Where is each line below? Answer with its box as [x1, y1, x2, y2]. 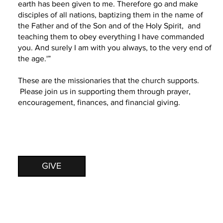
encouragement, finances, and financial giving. [17, 98, 180, 107]
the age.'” [17, 54, 51, 63]
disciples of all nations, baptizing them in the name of [17, 10, 203, 19]
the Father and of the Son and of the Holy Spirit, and [17, 21, 201, 30]
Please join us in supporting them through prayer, [17, 87, 191, 96]
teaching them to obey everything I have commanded [17, 32, 204, 41]
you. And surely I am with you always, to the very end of [17, 43, 212, 52]
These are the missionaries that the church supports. [17, 76, 199, 85]
